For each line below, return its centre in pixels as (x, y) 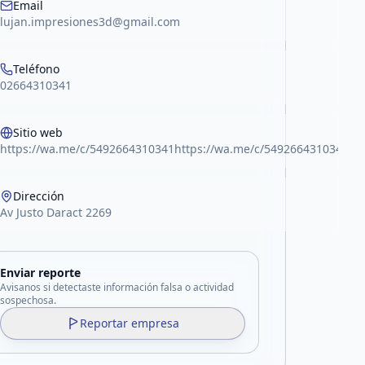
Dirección (39, 196)
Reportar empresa (129, 323)
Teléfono (37, 69)
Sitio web (38, 132)
